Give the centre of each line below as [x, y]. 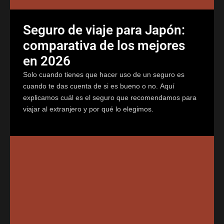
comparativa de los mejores [104, 45]
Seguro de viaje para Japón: [104, 30]
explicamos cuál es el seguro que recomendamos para [110, 97]
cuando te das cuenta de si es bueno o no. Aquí [99, 86]
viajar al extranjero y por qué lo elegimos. [88, 109]
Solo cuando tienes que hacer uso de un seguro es [104, 74]
